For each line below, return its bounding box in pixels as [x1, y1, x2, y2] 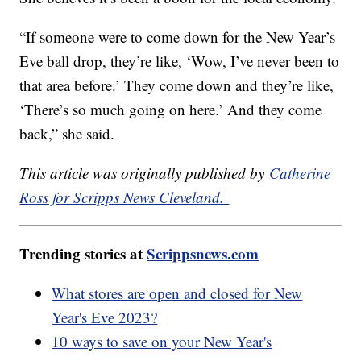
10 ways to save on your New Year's [52, 330, 272, 351]
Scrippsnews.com [147, 242, 259, 264]
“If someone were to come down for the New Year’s [19, 26, 336, 47]
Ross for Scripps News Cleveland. [19, 186, 230, 207]
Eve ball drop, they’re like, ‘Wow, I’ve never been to [19, 50, 340, 71]
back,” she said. [19, 122, 115, 143]
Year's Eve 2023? [52, 306, 158, 327]
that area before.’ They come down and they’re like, [19, 74, 334, 95]
